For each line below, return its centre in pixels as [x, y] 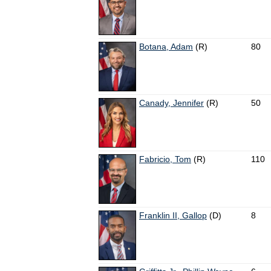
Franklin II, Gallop [173, 216]
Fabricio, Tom [165, 159]
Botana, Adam [166, 47]
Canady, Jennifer [171, 103]
